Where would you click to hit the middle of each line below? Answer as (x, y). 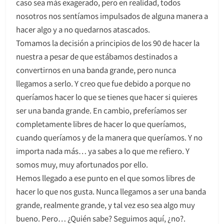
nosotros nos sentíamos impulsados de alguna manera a (112, 15)
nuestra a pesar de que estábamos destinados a (97, 56)
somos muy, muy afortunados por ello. (82, 164)
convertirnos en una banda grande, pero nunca (96, 69)
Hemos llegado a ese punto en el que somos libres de (105, 177)
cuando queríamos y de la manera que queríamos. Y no (109, 137)
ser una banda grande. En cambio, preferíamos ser (101, 110)
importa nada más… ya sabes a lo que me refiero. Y (103, 150)
